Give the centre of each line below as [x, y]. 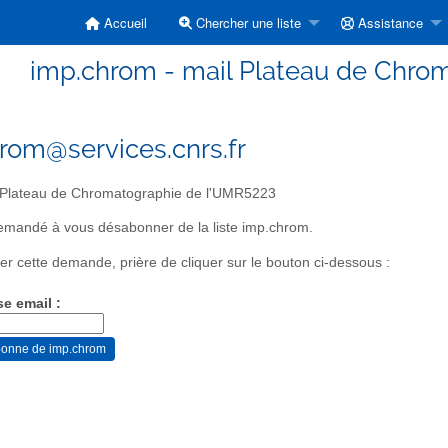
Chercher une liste [246, 22]
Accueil [123, 22]
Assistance [388, 22]
